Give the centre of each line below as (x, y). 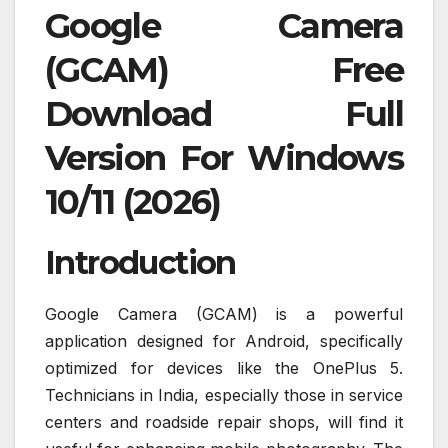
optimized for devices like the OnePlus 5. (224, 368)
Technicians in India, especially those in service (224, 395)
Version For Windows (224, 158)
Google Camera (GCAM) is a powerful (224, 314)
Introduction (140, 263)
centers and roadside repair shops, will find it (224, 422)
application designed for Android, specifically (224, 341)
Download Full (224, 114)
